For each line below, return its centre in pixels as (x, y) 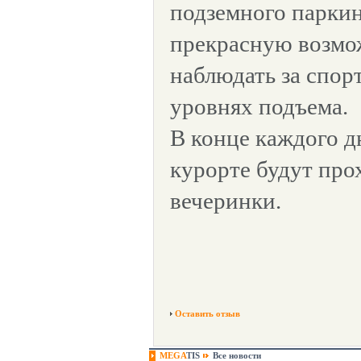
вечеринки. (226, 201)
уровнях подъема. (259, 106)
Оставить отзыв (207, 313)
